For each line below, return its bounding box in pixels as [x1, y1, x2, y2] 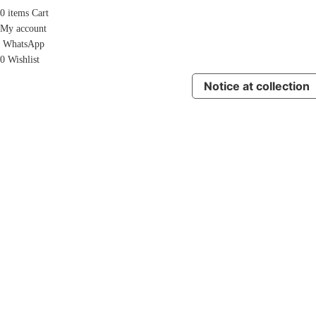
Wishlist [8, 54, 39, 66]
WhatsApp [3, 39, 44, 50]
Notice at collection [204, 79, 310, 94]
